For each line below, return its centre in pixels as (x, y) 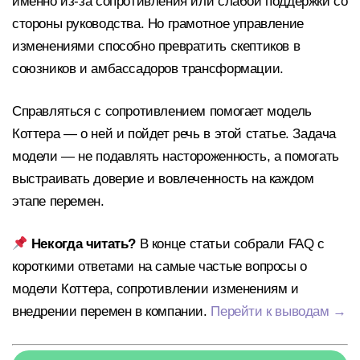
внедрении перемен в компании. (112, 312)
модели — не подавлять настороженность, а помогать (176, 157)
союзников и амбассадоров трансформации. (148, 68)
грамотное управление (234, 23)
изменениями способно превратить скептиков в (156, 46)
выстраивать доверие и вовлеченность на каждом (163, 179)
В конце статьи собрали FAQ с (230, 244)
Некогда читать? (84, 244)
